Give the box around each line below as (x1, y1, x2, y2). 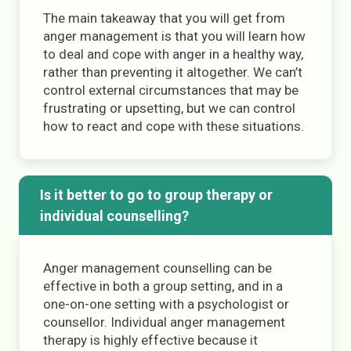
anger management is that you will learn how (43, 28, 306, 44)
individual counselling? (39, 208, 189, 224)
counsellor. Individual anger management (43, 314, 285, 330)
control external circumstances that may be (43, 82, 299, 98)
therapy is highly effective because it (43, 332, 258, 348)
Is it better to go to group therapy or (39, 186, 273, 203)
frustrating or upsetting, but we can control (43, 100, 295, 116)
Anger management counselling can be (43, 260, 272, 276)
